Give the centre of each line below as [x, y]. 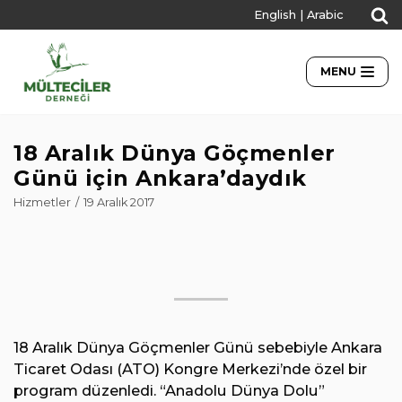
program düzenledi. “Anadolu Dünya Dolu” [169, 391]
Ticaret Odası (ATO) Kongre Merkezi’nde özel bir [190, 369]
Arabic [325, 15]
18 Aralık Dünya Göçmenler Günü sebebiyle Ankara [198, 348]
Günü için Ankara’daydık [160, 179]
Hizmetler [42, 203]
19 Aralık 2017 [119, 203]
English [275, 15]
